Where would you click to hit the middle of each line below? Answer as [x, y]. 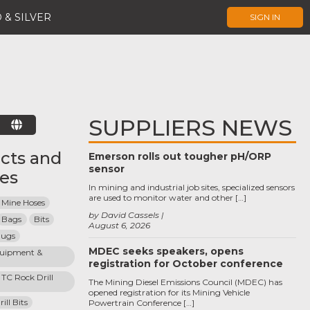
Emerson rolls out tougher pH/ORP [180, 156]
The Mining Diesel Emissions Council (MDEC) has [185, 282]
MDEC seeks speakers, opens [166, 251]
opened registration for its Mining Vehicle [169, 292]
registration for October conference [186, 264]
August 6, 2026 [119, 225]
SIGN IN [265, 17]
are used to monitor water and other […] [167, 198]
